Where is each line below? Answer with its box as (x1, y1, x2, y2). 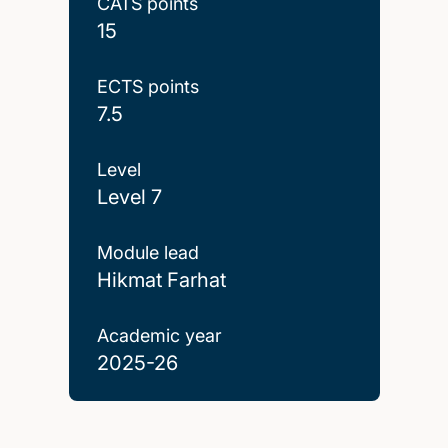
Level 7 (96, 184, 162, 209)
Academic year (96, 324, 222, 346)
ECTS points (96, 75, 199, 97)
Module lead (96, 241, 199, 263)
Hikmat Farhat (96, 267, 226, 292)
